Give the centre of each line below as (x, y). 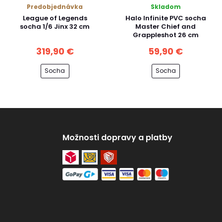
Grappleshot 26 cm (166, 35)
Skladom (166, 7)
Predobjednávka (55, 7)
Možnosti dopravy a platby (117, 137)
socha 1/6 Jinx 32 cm (55, 27)
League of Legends (55, 18)
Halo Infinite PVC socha (166, 18)
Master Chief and (166, 27)
